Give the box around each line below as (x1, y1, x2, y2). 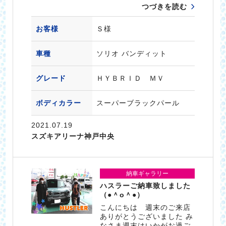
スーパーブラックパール (96, 98, 180, 107)
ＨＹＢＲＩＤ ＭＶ (96, 74, 164, 82)
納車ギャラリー (126, 170, 169, 178)
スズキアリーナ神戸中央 (31, 132, 115, 140)
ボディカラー (35, 98, 81, 107)
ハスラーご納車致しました (100, 182, 191, 190)
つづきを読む (142, 2, 188, 11)
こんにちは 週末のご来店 (100, 203, 191, 212)
